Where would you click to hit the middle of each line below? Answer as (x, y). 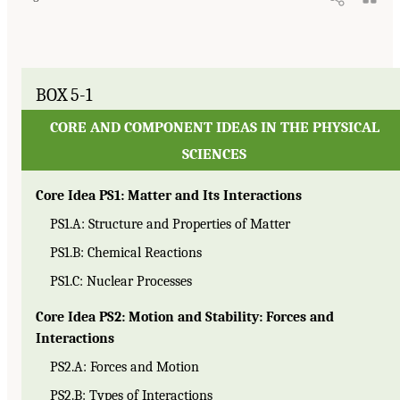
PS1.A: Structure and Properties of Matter (170, 225)
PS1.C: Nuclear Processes (121, 282)
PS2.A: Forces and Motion (125, 367)
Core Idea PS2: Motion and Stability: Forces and (185, 317)
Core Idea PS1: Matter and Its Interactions (169, 196)
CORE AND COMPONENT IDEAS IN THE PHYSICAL (214, 127)
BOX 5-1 (64, 95)
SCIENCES (214, 154)
